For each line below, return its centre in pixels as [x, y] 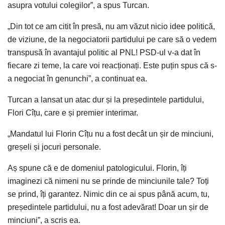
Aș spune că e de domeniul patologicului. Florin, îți [97, 168]
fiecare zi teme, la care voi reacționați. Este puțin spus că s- [112, 65]
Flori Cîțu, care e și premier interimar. [73, 113]
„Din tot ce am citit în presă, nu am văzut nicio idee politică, [111, 26]
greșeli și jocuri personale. [54, 147]
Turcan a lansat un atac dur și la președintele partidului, [106, 99]
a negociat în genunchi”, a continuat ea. [77, 78]
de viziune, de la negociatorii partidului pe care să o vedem [112, 39]
